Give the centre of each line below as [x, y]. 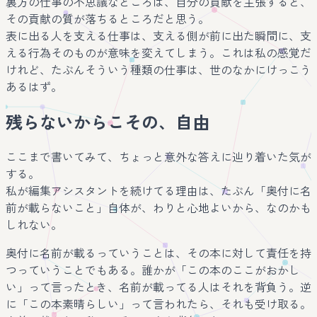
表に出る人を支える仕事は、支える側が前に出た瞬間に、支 [158, 36]
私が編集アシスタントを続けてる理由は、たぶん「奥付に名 [158, 191]
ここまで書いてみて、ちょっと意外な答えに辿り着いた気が [158, 157]
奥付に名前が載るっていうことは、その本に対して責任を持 [158, 253]
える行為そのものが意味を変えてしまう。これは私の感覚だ [158, 53]
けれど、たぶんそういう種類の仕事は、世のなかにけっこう [158, 70]
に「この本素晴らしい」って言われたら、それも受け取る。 [158, 304]
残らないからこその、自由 [108, 123]
